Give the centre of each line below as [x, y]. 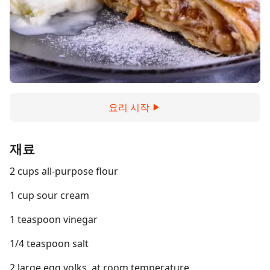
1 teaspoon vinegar [54, 219]
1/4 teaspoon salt [49, 243]
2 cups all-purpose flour [64, 171]
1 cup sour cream [49, 195]
